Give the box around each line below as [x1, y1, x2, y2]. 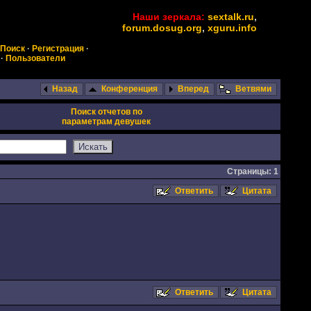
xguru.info [207, 22, 257, 33]
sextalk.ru [207, 11, 254, 22]
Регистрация [31, 44, 84, 53]
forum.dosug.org [121, 22, 202, 33]
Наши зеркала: [132, 11, 205, 22]
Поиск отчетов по [70, 107, 142, 117]
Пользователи [6, 53, 65, 63]
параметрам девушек [62, 117, 151, 126]
